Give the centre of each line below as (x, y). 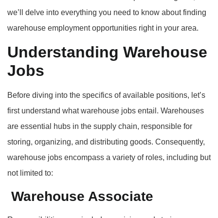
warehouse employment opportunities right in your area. (103, 28)
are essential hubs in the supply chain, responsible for (100, 127)
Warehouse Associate (80, 196)
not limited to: (30, 173)
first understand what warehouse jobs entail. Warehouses (106, 111)
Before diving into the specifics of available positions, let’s (106, 95)
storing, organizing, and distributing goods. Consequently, (106, 142)
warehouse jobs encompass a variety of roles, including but (109, 158)
